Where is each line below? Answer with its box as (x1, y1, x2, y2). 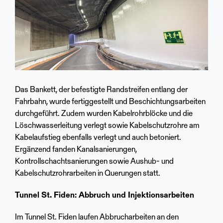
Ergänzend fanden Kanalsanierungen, (15, 146, 137, 154)
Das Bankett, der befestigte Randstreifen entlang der (15, 86, 188, 95)
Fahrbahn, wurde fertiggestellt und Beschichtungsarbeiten (15, 98, 206, 107)
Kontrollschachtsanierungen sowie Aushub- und (15, 158, 174, 166)
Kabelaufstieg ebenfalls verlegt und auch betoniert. (15, 134, 181, 142)
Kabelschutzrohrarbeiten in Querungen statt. (15, 170, 160, 178)
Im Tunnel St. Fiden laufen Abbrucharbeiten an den (15, 214, 179, 222)
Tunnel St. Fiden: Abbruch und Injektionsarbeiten (15, 192, 194, 200)
